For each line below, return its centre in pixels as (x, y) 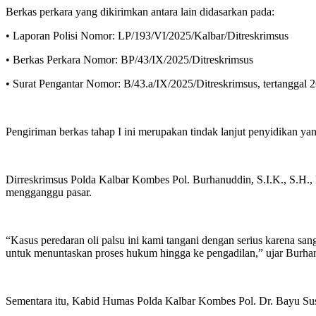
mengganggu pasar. (49, 192)
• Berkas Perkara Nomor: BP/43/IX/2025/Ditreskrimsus (129, 59)
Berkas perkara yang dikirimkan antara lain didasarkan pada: (140, 11)
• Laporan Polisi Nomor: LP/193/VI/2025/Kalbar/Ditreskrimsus (147, 35)
